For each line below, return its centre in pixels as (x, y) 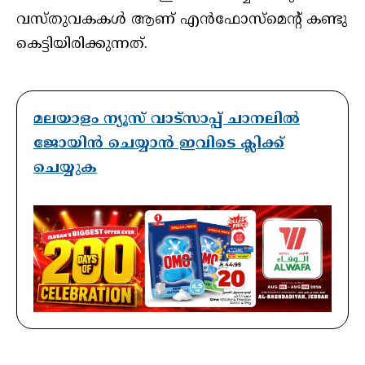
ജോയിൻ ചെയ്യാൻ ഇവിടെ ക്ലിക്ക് (159, 144)
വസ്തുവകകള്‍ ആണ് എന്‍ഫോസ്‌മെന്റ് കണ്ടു (182, 20)
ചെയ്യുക (65, 169)
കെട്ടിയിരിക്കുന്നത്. (82, 45)
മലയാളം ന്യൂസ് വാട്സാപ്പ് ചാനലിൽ (167, 120)
